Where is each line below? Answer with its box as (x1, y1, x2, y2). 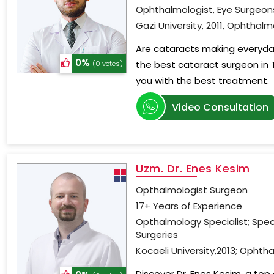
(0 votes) (92, 59, 124, 68)
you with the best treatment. (136, 74, 270, 87)
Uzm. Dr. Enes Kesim (136, 161, 250, 176)
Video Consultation (172, 100, 269, 114)
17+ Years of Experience (136, 199, 243, 212)
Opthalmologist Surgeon (136, 183, 248, 196)
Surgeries (136, 228, 179, 241)
